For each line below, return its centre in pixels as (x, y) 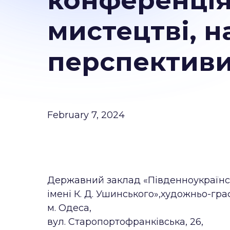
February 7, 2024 (86, 115)
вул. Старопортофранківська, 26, (125, 222)
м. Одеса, (69, 208)
